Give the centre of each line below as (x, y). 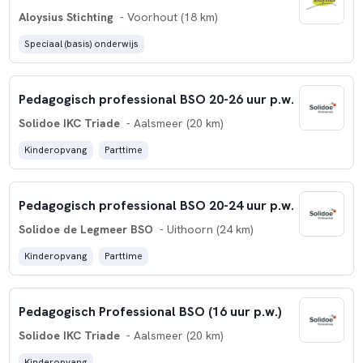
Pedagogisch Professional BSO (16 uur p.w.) (150, 311)
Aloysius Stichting (66, 17)
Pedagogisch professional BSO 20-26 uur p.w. (156, 99)
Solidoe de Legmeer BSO (85, 230)
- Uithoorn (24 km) (205, 230)
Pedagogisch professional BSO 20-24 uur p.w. (156, 205)
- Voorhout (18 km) (167, 17)
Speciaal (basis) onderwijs (81, 44)
